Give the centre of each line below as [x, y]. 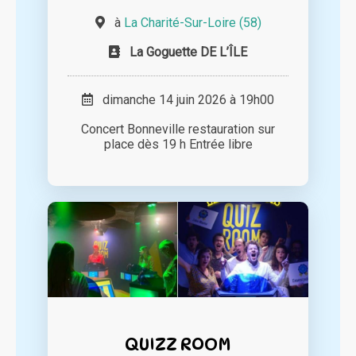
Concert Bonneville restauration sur [178, 130]
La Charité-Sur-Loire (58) [192, 23]
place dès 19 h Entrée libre [178, 145]
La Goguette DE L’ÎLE [188, 52]
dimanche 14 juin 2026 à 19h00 [184, 100]
